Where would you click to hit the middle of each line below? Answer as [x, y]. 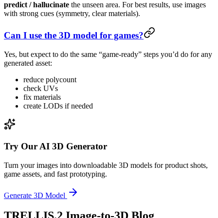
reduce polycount [50, 80]
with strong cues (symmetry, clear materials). [72, 13]
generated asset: [28, 63]
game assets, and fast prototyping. [55, 174]
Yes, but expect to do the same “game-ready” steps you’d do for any [108, 54]
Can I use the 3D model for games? [74, 36]
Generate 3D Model [35, 195]
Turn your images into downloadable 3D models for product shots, [106, 165]
